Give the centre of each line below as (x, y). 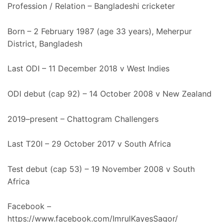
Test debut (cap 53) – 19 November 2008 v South (101, 169)
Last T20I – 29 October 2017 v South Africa (89, 144)
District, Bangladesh (45, 43)
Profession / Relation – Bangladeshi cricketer (91, 6)
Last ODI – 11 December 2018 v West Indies (88, 69)
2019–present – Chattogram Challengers (83, 119)
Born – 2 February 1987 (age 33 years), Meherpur (100, 31)
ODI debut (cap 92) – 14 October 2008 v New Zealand (110, 93)
